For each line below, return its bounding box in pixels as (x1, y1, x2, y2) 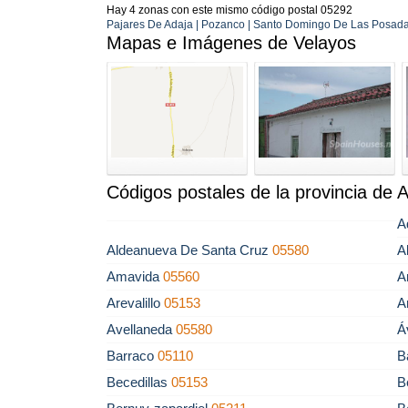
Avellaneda (107, 321, 176, 337)
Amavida (107, 269, 163, 284)
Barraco (107, 348, 158, 363)
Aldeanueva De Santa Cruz (107, 242, 272, 258)
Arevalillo (107, 295, 164, 311)
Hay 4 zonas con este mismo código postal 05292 (107, 4, 352, 16)
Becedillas (107, 374, 171, 390)
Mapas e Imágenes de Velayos (107, 33, 356, 53)
